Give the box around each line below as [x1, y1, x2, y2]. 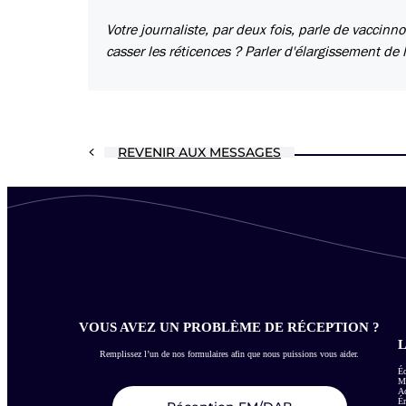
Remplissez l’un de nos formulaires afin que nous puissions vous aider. [100, 348, 359, 359]
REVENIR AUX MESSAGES [118, 144, 281, 161]
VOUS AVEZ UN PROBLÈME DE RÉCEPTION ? [79, 319, 380, 334]
